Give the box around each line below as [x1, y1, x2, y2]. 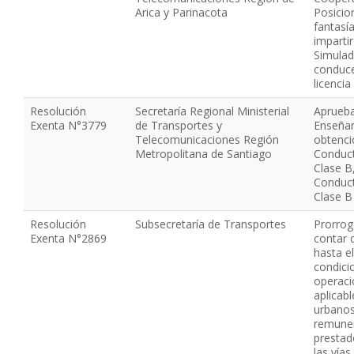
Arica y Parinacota [135, 5, 228, 20]
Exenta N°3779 [30, 118, 107, 133]
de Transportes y [135, 118, 222, 133]
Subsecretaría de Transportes [135, 217, 286, 232]
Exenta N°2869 [30, 231, 107, 246]
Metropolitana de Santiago [135, 146, 272, 161]
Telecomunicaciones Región [135, 132, 279, 147]
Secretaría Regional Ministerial [135, 104, 289, 119]
